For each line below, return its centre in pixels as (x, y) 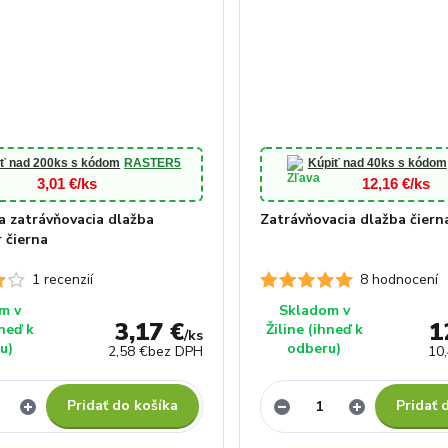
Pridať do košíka (122, 405)
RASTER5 (153, 163)
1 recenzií (62, 279)
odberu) (314, 348)
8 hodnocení (399, 279)
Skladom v (314, 310)
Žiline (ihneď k (314, 329)
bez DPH (175, 351)
